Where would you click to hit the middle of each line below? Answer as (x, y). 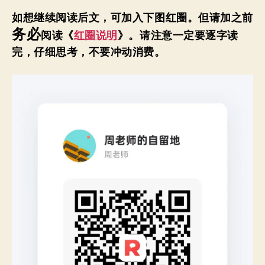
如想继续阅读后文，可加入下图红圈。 (105, 18)
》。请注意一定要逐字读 (178, 36)
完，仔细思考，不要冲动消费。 (89, 53)
